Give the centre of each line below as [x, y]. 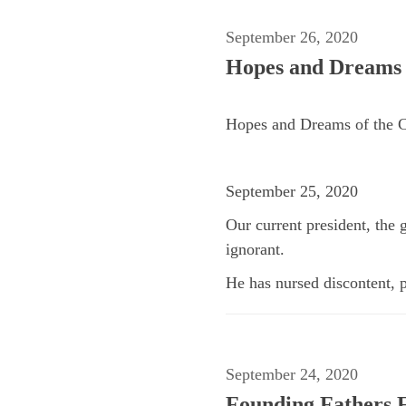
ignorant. [255, 249]
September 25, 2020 [292, 191]
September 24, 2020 [292, 374]
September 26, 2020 [292, 37]
